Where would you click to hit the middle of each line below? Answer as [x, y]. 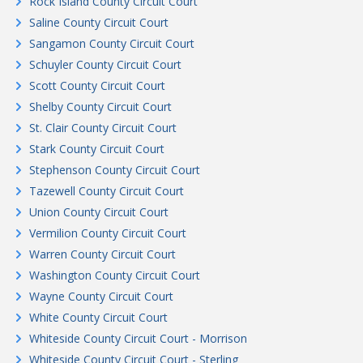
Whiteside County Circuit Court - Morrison [138, 338]
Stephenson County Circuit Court [115, 170]
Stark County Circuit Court [97, 149]
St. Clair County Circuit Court [103, 128]
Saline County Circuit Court [99, 22]
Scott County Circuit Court [97, 85]
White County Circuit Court [98, 317]
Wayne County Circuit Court [101, 296]
